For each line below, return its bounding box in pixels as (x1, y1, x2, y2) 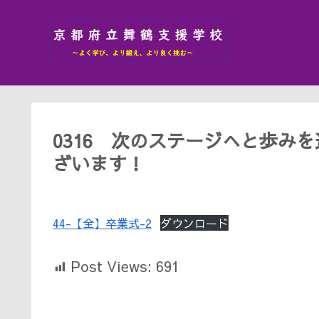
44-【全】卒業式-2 (53, 215, 152, 231)
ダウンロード (160, 215, 229, 231)
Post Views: (71, 256, 152, 276)
